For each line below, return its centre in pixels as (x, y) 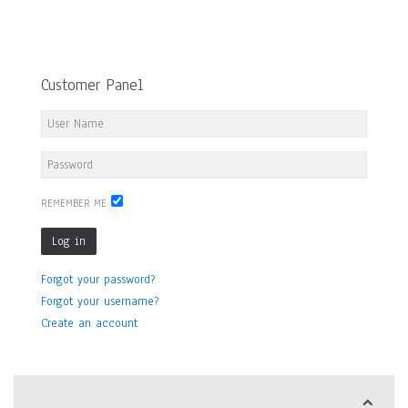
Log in (69, 242)
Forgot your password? (98, 280)
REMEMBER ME (74, 204)
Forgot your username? (100, 302)
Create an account (89, 324)
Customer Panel (92, 86)
